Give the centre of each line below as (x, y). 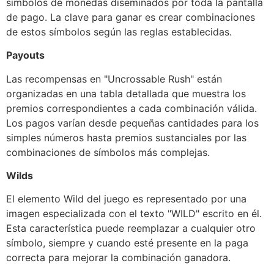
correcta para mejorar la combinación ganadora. (118, 258)
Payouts (25, 55)
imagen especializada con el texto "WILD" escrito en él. (134, 214)
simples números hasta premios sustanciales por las (126, 137)
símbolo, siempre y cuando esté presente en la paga (127, 243)
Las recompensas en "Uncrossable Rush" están (114, 79)
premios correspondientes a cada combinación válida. (131, 108)
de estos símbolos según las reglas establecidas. (119, 31)
